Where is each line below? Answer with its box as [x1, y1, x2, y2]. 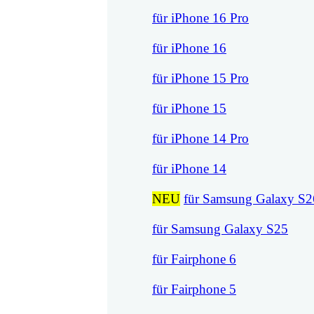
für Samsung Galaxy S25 [152, 221, 288, 237]
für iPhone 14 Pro [152, 131, 249, 146]
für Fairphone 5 [152, 282, 236, 297]
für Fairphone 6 [152, 252, 236, 267]
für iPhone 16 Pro [152, 11, 249, 26]
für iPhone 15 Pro [152, 71, 249, 86]
